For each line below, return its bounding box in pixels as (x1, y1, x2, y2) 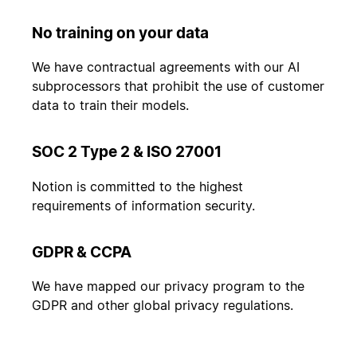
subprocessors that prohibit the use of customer (32, 78, 324, 95)
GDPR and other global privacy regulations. (32, 297, 293, 314)
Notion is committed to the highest (32, 178, 243, 194)
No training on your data (32, 23, 209, 42)
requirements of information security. (32, 197, 255, 214)
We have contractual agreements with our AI (32, 59, 300, 76)
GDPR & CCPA (32, 242, 131, 261)
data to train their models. (32, 97, 189, 114)
